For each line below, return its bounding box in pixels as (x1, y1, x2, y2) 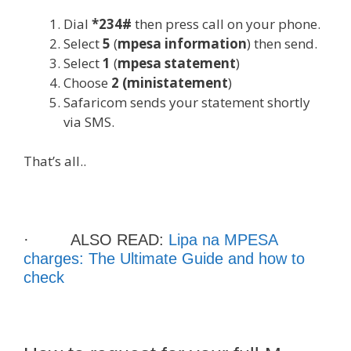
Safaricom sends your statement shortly (63, 92, 310, 111)
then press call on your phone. (135, 14, 320, 33)
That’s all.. (24, 152, 86, 170)
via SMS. (63, 112, 114, 131)
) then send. (247, 34, 317, 52)
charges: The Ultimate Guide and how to (24, 250, 305, 267)
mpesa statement (118, 53, 236, 72)
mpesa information (118, 34, 247, 52)
